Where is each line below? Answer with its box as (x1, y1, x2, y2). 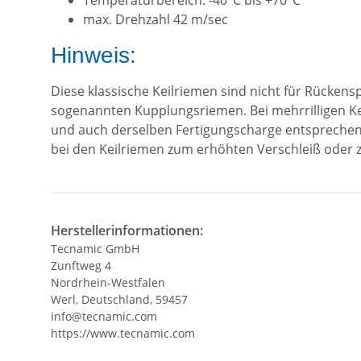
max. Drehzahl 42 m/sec (83, 10, 228, 29)
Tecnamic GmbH (51, 241, 139, 257)
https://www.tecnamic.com (51, 326, 195, 342)
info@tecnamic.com (51, 309, 157, 325)
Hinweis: (51, 43, 136, 68)
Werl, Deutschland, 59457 (51, 292, 188, 308)
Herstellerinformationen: (51, 222, 203, 240)
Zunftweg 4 (51, 258, 111, 274)
